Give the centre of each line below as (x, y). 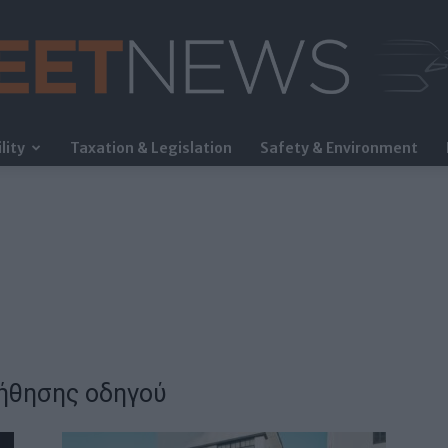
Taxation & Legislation (151, 148)
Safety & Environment (339, 148)
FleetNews (256, 157)
